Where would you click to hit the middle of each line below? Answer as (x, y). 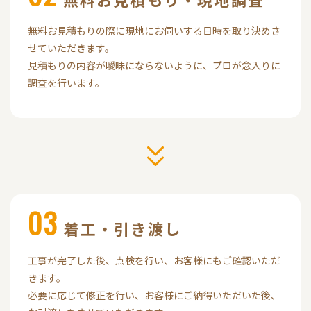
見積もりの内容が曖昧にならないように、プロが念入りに (154, 66)
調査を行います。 (66, 83)
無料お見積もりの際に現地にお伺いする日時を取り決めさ (154, 31)
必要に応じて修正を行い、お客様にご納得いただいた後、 (154, 295)
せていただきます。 (71, 48)
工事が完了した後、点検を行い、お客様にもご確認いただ (154, 260)
